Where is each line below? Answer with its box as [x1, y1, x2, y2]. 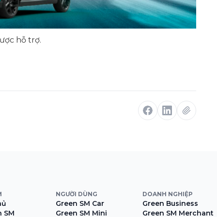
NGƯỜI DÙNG [56, 190, 98, 198]
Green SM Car [56, 199, 105, 208]
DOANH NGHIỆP [142, 190, 193, 198]
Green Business [142, 199, 199, 208]
